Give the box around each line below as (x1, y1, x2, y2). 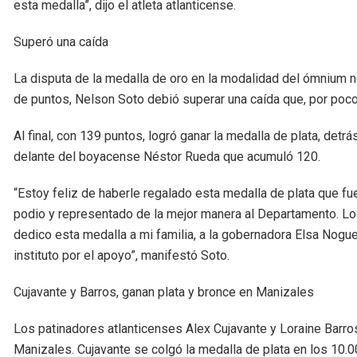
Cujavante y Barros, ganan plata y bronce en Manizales (14, 284, 314, 300)
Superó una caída (14, 34, 108, 50)
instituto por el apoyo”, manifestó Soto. (14, 248, 229, 264)
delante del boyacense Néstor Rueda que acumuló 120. (14, 149, 320, 165)
